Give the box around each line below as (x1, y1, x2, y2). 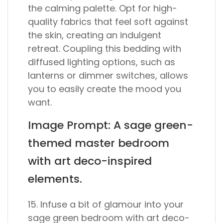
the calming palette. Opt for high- (28, 2, 177, 14)
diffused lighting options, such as (28, 56, 175, 68)
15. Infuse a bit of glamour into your (28, 198, 184, 211)
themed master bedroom (28, 135, 169, 151)
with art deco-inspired (28, 153, 152, 169)
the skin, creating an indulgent (28, 29, 161, 41)
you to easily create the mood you (28, 83, 181, 95)
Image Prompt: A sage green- (28, 117, 193, 133)
